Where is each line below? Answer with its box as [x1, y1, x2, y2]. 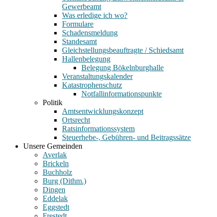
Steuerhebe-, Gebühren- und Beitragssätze [62, 133, 191, 141]
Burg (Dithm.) [43, 177, 86, 185]
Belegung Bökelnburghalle [81, 63, 164, 72]
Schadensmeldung [62, 29, 118, 37]
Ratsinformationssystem [62, 124, 135, 133]
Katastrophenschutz [62, 81, 122, 89]
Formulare [62, 20, 93, 28]
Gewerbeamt [62, 2, 101, 11]
